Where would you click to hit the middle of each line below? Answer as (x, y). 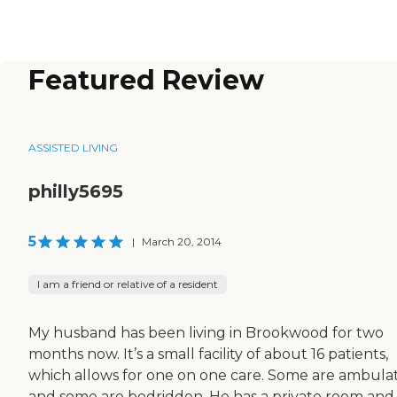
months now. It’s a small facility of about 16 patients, (208, 354)
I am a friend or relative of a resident (128, 284)
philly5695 (76, 192)
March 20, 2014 (182, 242)
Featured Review (146, 81)
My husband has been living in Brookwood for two (206, 333)
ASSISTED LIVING (73, 148)
